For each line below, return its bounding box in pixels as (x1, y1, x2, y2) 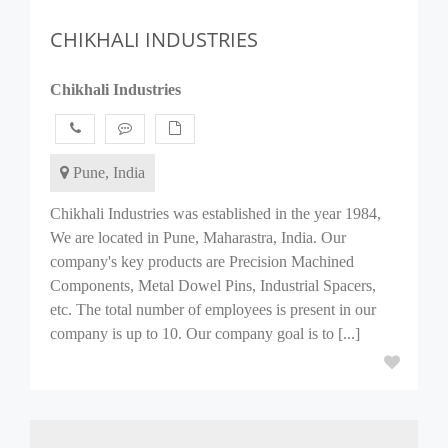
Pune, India (69, 164, 145, 181)
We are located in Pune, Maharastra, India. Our (50, 229, 346, 246)
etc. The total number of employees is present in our (50, 301, 376, 318)
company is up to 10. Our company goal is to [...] (50, 325, 360, 342)
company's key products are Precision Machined (50, 253, 354, 270)
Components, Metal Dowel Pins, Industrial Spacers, (50, 277, 376, 294)
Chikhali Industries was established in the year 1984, (50, 205, 381, 222)
